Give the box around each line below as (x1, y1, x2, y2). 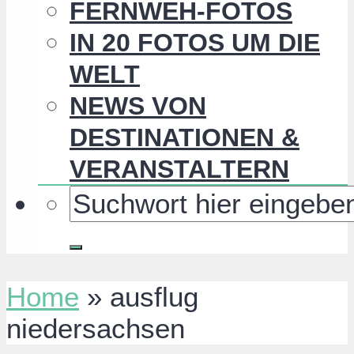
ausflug (110, 281, 198, 313)
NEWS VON (70, 92, 206, 121)
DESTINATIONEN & (70, 123, 299, 153)
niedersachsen (6, 313, 185, 345)
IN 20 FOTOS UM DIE (70, 28, 320, 58)
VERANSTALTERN (70, 155, 289, 184)
